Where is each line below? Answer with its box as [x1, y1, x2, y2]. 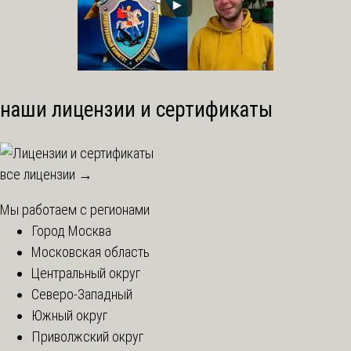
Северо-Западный [31, 285, 132, 302]
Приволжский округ [31, 327, 143, 345]
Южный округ [31, 306, 107, 324]
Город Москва [31, 222, 111, 239]
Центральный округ [31, 264, 140, 281]
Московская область [31, 243, 150, 260]
